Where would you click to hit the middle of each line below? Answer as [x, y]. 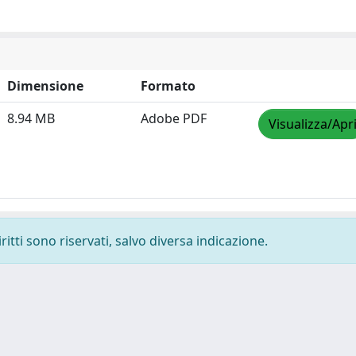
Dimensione [45, 86]
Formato [168, 86]
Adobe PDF [174, 118]
